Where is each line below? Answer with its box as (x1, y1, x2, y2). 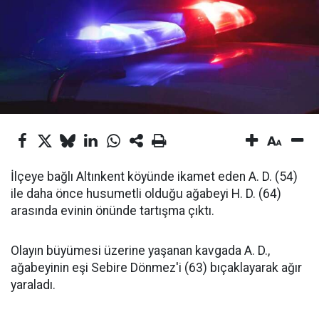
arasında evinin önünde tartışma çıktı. (11, 204, 214, 218)
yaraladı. (11, 278, 56, 292)
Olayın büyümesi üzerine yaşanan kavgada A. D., (11, 244, 270, 258)
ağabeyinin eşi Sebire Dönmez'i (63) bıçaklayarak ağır (11, 261, 302, 275)
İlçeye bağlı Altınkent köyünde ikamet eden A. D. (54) (11, 169, 298, 184)
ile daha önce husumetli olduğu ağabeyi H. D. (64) (11, 187, 281, 201)
